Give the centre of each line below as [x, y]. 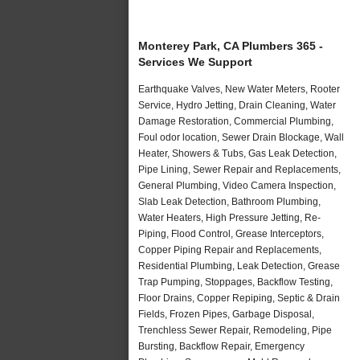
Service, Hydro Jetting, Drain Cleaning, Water [237, 105]
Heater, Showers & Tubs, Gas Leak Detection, [237, 153]
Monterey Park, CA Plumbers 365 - [231, 45]
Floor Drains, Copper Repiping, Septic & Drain [239, 298]
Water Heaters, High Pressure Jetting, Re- [229, 217]
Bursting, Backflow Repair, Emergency [221, 346]
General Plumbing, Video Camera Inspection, [237, 185]
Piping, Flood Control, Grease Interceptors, [231, 233]
